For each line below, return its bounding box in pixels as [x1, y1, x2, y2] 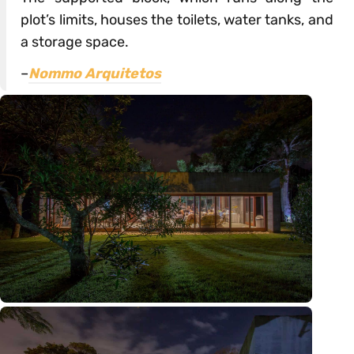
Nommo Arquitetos [28, 64, 162, 82]
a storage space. [21, 32, 130, 51]
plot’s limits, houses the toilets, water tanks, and [21, 10, 333, 28]
